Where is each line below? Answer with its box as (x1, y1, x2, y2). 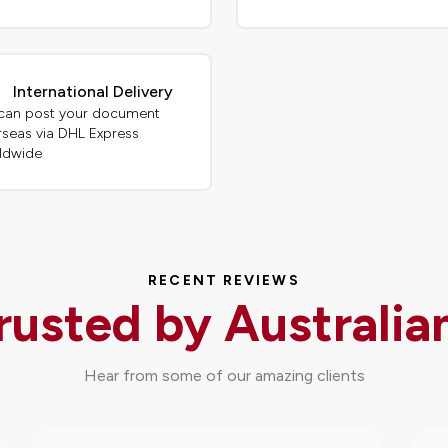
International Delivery (13, 82, 174, 102)
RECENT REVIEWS (148, 271, 300, 289)
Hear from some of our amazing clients (83, 365, 365, 385)
